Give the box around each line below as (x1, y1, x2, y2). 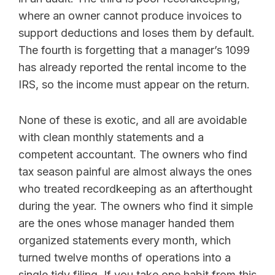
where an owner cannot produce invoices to (18, 9, 242, 22)
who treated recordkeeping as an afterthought (18, 182, 252, 195)
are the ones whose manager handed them (18, 216, 234, 230)
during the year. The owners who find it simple (18, 199, 253, 212)
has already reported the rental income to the (18, 60, 246, 74)
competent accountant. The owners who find (18, 147, 247, 161)
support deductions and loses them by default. (18, 26, 255, 39)
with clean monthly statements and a (18, 130, 204, 144)
